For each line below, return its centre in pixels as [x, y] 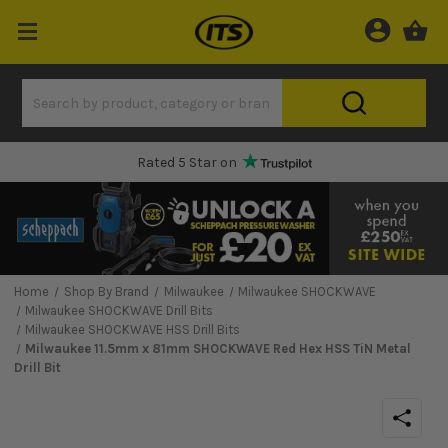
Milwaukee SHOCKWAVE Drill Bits [119, 311]
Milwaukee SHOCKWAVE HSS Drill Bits [133, 330]
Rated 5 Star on [186, 162]
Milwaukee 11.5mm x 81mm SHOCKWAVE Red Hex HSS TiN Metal [218, 349]
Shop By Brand [106, 292]
